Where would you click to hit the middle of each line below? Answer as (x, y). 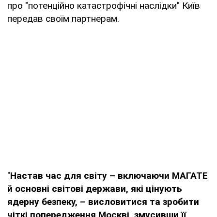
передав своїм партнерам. (63, 18)
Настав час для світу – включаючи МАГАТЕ (109, 175)
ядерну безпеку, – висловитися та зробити (103, 201)
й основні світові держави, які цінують (95, 188)
